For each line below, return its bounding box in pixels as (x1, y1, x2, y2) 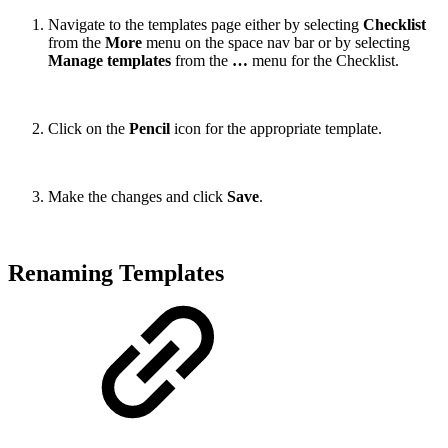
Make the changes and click (48, 187, 227, 205)
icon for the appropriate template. (174, 119, 382, 137)
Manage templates (48, 51, 171, 69)
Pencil (129, 119, 174, 137)
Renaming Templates (8, 259, 224, 286)
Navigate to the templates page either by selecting (48, 15, 363, 33)
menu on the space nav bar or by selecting (142, 33, 410, 51)
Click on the (48, 119, 129, 137)
